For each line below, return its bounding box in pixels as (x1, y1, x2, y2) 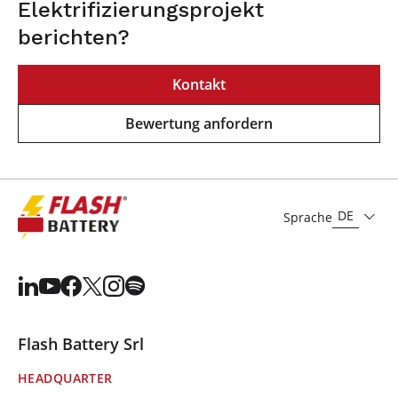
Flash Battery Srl (18, 332, 144, 354)
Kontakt (172, 74, 226, 94)
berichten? (18, 24, 130, 50)
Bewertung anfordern (125, 113, 273, 133)
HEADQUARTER (18, 369, 113, 386)
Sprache (283, 209, 332, 227)
